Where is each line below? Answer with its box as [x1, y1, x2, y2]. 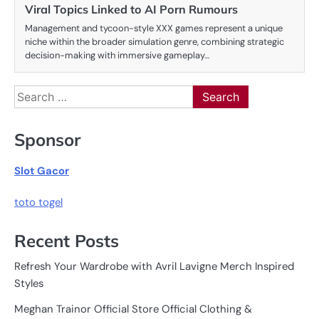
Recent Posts [14, 230, 119, 252]
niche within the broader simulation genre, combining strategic [25, 36, 284, 48]
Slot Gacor [14, 163, 69, 178]
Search [14, 85, 50, 101]
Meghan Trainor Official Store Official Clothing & [14, 302, 252, 317]
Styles [14, 276, 43, 291]
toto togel [14, 194, 63, 209]
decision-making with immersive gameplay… [25, 49, 209, 62]
